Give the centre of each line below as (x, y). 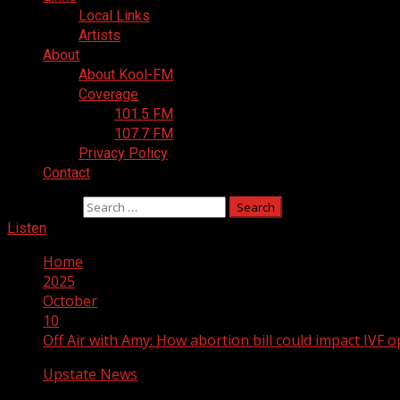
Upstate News (90, 374)
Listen (27, 228)
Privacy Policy (123, 153)
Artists (100, 35)
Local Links (114, 16)
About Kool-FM (126, 75)
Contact (67, 173)
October (70, 301)
